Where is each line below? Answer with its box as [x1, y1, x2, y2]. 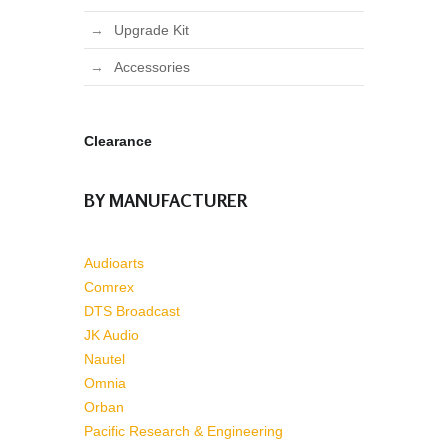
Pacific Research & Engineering [84, 423, 283, 440]
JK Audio [84, 327, 139, 344]
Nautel [84, 351, 125, 368]
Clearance [84, 133, 152, 150]
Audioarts [84, 255, 144, 272]
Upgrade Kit [114, 22, 189, 39]
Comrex [84, 279, 134, 296]
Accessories [114, 59, 190, 76]
